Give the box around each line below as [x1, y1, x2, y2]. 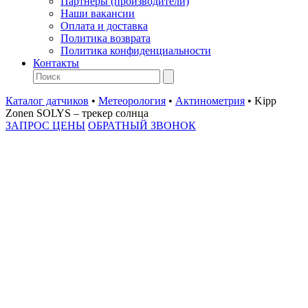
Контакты [33, 57, 79, 69]
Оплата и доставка [60, 20, 148, 32]
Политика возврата [60, 32, 151, 44]
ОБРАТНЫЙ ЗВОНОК [88, 120, 196, 131]
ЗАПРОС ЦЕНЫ [5, 120, 85, 131]
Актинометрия [175, 95, 245, 107]
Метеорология [98, 95, 166, 107]
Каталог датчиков [5, 95, 89, 107]
